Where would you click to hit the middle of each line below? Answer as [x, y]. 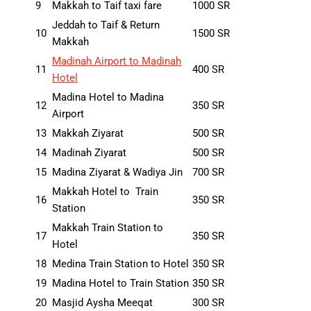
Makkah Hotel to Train [105, 191]
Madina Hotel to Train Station [120, 283]
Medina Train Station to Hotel [120, 263]
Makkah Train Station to [108, 227]
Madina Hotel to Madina [108, 97]
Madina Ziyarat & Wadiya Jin [117, 172]
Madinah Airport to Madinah [117, 61]
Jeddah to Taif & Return [106, 25]
